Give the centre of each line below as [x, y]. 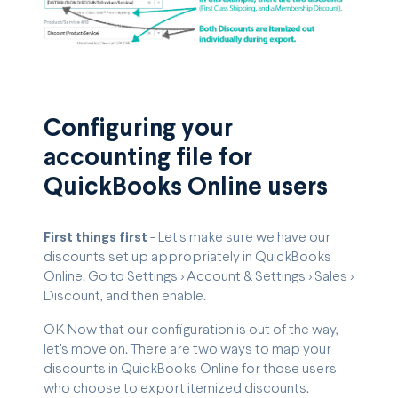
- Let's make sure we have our [239, 237]
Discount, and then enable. [125, 296]
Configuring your [138, 129]
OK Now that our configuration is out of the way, [191, 330]
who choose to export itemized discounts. [176, 388]
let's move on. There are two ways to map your [187, 349]
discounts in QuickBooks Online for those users [190, 369]
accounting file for [148, 159]
